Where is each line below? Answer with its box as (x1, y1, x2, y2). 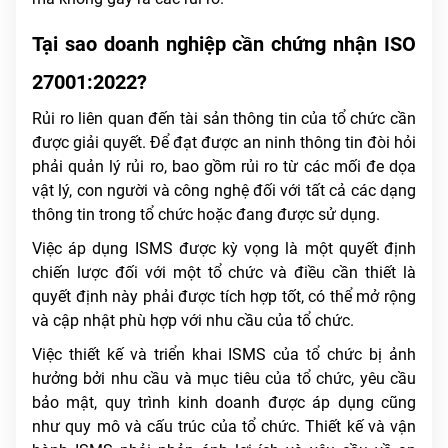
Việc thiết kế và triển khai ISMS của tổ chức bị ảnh (32, 345, 416, 365)
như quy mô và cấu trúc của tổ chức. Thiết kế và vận (32, 417, 416, 437)
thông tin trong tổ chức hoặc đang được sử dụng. (32, 205, 380, 225)
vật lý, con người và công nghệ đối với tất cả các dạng (32, 181, 416, 201)
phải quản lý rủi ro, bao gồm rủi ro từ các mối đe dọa (32, 157, 416, 177)
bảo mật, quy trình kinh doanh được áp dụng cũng (32, 393, 416, 413)
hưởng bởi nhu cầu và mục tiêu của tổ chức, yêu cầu (32, 369, 416, 389)
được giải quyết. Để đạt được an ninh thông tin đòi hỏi (32, 133, 416, 153)
